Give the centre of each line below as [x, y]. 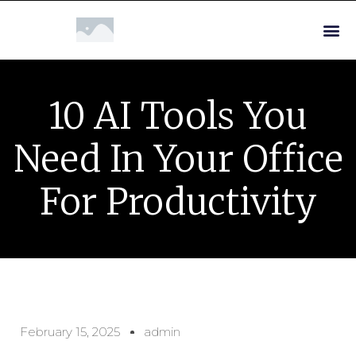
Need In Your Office [178, 159]
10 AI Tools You [178, 116]
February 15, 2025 [70, 332]
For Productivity [178, 202]
